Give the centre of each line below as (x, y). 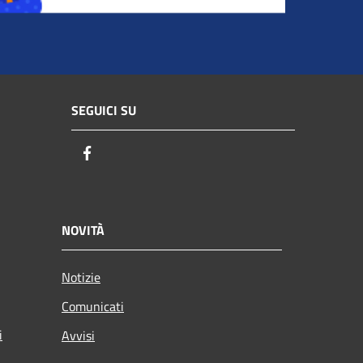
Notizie (81, 278)
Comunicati (93, 307)
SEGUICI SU (104, 110)
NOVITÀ (83, 231)
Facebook (126, 153)
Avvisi (78, 336)
